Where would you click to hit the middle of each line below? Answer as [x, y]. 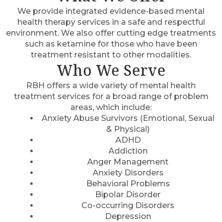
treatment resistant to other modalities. [111, 55]
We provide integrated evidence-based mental [111, 11]
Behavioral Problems [128, 184]
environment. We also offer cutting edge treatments [111, 33]
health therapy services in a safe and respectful [111, 22]
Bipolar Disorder [128, 194]
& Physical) [128, 129]
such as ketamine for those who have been [111, 44]
